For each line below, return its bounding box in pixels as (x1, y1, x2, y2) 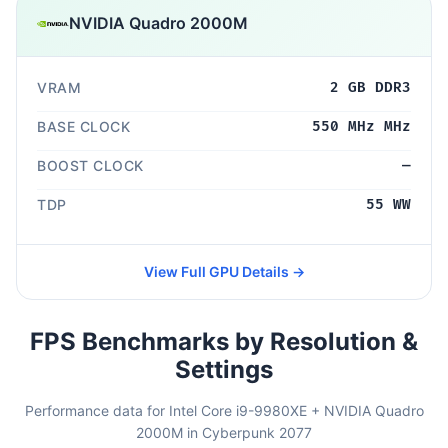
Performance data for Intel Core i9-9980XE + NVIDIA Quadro (24, 401, 424, 419)
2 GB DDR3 (330, 78, 411, 96)
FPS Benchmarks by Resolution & (30, 326, 418, 356)
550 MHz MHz (312, 117, 411, 135)
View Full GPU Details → (143, 262, 305, 280)
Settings (175, 354, 273, 384)
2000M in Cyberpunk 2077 (136, 423, 312, 441)
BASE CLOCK (37, 117, 130, 135)
